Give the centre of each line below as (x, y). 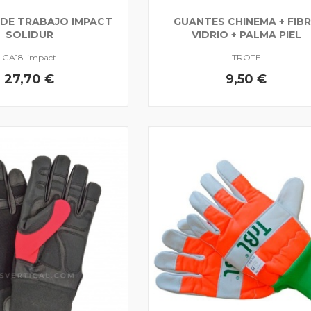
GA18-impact (30, 57)
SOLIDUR (29, 34)
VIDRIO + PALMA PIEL (246, 34)
